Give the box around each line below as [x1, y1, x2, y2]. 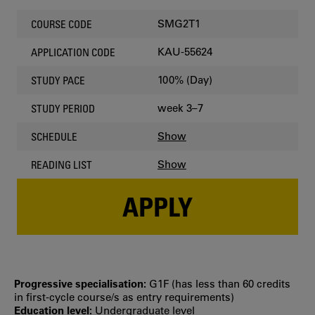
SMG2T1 [157, 17, 200, 30]
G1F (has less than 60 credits [149, 276, 290, 290]
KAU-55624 [157, 45, 212, 58]
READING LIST [31, 157, 92, 171]
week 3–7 [157, 101, 203, 115]
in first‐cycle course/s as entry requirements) [14, 290, 234, 304]
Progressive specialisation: [14, 276, 149, 290]
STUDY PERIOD [31, 101, 95, 115]
